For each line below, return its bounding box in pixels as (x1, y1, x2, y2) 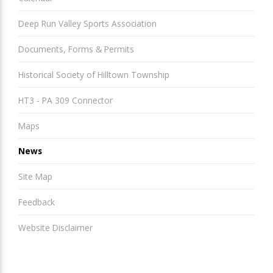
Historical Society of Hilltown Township (18, 68, 169, 80)
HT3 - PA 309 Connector (18, 94, 113, 106)
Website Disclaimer (18, 222, 93, 234)
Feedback (18, 196, 55, 208)
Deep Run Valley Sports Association (18, 18, 157, 30)
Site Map (18, 171, 52, 183)
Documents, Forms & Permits (18, 43, 134, 55)
